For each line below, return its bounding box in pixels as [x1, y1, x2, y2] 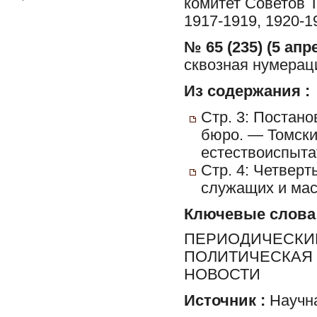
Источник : [184, 292, 265, 309]
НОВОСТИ [184, 265, 260, 283]
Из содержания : [184, 83, 310, 100]
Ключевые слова [184, 206, 316, 223]
